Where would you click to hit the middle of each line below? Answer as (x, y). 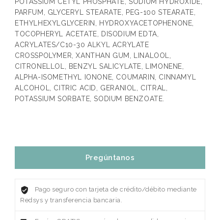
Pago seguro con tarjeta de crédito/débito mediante (116, 190)
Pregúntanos (110, 158)
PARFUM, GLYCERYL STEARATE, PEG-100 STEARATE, (105, 13)
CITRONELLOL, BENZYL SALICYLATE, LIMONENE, (99, 67)
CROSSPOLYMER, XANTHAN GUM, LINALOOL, (93, 56)
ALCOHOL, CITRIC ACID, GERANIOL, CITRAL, (91, 88)
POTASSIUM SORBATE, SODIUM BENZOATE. (90, 99)
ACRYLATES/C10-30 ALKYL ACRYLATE (82, 45)
